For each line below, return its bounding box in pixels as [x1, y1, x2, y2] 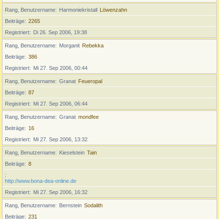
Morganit [59, 43, 80, 48]
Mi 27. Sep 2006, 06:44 [33, 101, 88, 107]
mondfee [78, 114, 99, 120]
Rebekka [82, 43, 104, 48]
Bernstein [59, 202, 82, 208]
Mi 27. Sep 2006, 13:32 [33, 136, 88, 142]
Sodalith [84, 202, 103, 208]
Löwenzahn [100, 7, 127, 13]
